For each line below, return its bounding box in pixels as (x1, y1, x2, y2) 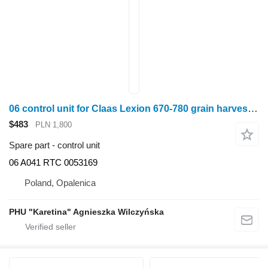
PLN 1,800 (35, 120, 72, 130)
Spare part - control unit (9, 139, 100, 150)
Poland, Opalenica (25, 177, 96, 188)
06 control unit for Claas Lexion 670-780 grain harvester (248, 103, 258, 114)
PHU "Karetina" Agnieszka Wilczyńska (9, 206, 164, 217)
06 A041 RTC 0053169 (9, 157, 98, 167)
